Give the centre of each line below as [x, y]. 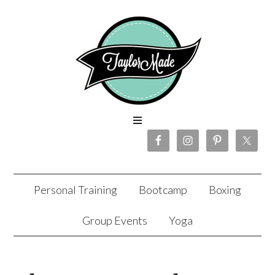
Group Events [115, 220]
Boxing [225, 190]
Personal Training [76, 190]
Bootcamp [163, 190]
